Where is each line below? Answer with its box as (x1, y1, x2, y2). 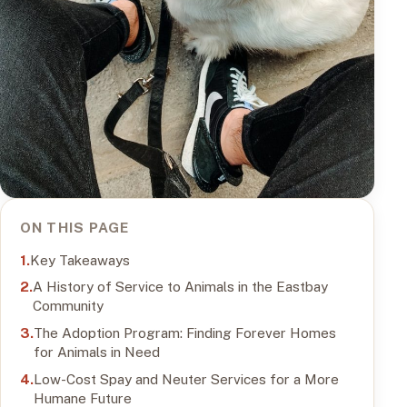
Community (32, 297, 104, 314)
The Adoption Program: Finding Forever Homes (33, 324, 336, 342)
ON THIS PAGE (19, 218, 130, 235)
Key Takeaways (29, 251, 130, 268)
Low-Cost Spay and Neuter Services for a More (33, 370, 339, 387)
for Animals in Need (33, 343, 160, 361)
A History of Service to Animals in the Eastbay (32, 278, 328, 295)
